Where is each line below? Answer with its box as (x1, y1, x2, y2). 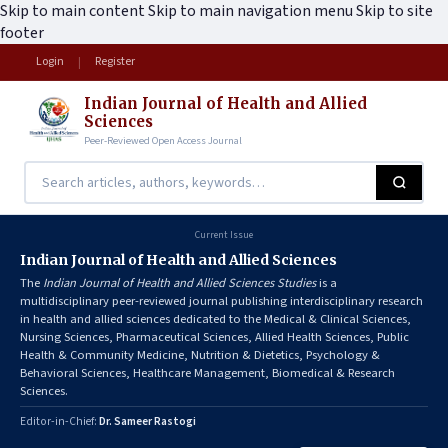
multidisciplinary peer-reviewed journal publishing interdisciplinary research (20, 292, 423, 310)
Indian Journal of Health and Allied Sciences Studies (43, 274, 319, 292)
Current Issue (195, 228, 253, 242)
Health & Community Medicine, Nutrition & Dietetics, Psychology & (20, 346, 380, 364)
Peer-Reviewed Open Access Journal (84, 132, 242, 148)
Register (95, 53, 135, 70)
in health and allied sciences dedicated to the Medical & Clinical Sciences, (20, 310, 411, 328)
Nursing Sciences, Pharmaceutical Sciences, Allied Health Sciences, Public (20, 328, 409, 346)
